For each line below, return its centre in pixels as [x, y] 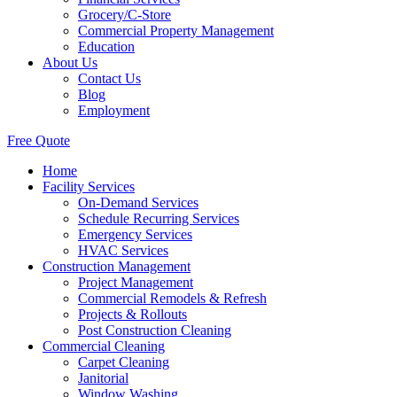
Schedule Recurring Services [159, 218]
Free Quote [39, 140]
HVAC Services [123, 250]
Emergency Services [135, 234]
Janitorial [103, 378]
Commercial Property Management [176, 31]
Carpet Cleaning [124, 362]
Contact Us [109, 78]
